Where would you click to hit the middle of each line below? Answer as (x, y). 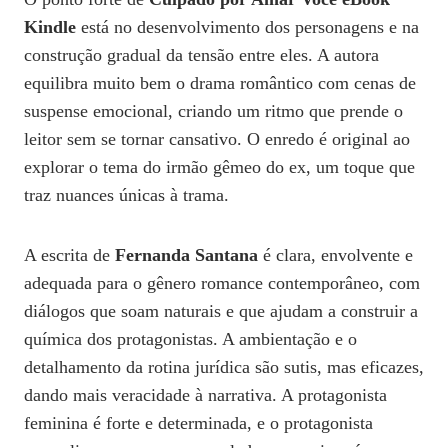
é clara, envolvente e (335, 254)
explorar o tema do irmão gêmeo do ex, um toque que (219, 166)
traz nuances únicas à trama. (126, 194)
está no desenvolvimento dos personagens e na (247, 26)
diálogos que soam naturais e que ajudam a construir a (221, 310)
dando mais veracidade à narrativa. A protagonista (205, 394)
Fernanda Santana (186, 254)
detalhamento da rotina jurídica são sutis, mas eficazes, (224, 366)
